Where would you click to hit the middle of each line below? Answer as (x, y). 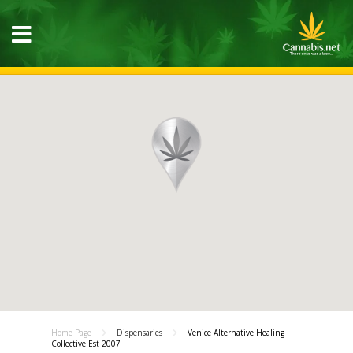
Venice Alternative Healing (236, 333)
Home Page (71, 333)
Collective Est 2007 (86, 344)
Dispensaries (139, 333)
